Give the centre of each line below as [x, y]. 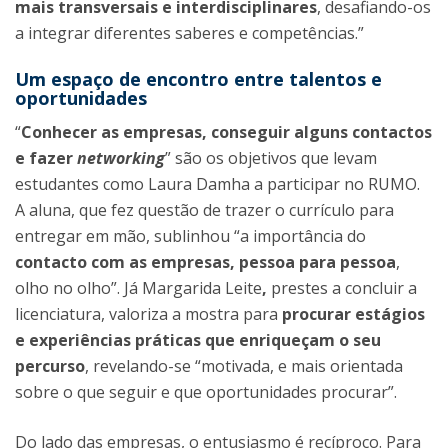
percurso [50, 366]
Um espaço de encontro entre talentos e [198, 79]
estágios [388, 314]
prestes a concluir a [342, 288]
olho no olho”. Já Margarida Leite [138, 288]
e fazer [46, 158]
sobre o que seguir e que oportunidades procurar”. [206, 392]
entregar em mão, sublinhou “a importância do [190, 236]
